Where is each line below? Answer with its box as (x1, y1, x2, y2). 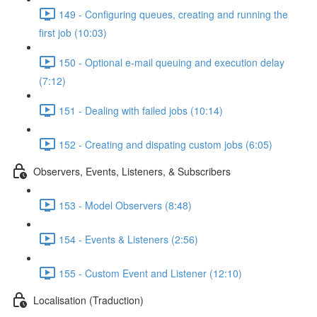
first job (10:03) (39, 25, 107, 40)
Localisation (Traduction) (33, 292, 144, 307)
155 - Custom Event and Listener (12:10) (59, 265, 242, 280)
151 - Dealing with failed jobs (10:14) (59, 103, 223, 117)
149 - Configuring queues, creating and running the (59, 6, 288, 21)
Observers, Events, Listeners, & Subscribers (33, 163, 231, 178)
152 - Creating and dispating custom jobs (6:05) (59, 137, 272, 151)
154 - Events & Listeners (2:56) (59, 231, 198, 246)
